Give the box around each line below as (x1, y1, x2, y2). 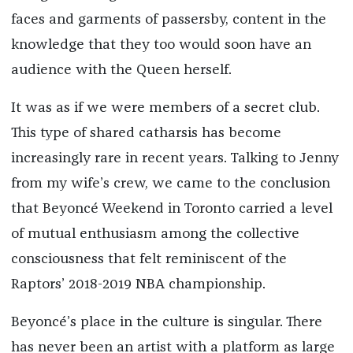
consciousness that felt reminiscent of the (10, 252, 287, 267)
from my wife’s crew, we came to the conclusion (10, 176, 330, 191)
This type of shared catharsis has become (10, 126, 281, 141)
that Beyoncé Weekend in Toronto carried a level (10, 202, 333, 217)
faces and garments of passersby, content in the (10, 13, 326, 28)
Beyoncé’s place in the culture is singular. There (10, 315, 322, 330)
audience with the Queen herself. (10, 63, 232, 78)
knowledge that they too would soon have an (10, 38, 311, 53)
